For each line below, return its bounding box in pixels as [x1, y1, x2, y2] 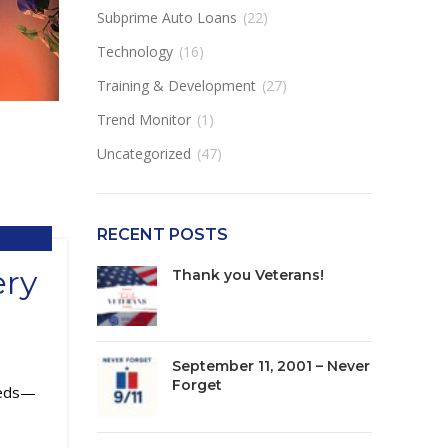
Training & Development [96, 76, 256, 95]
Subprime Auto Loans [96, 8, 237, 27]
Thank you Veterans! [171, 266, 324, 284]
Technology [96, 42, 173, 61]
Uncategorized [96, 144, 191, 163]
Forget [171, 376, 222, 394]
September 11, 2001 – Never [171, 357, 370, 375]
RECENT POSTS [96, 225, 228, 244]
